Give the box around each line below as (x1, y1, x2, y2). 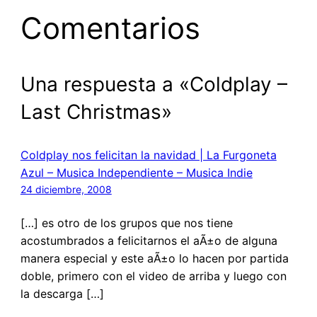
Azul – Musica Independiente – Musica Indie (20, 165, 253, 180)
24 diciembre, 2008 (20, 183, 112, 195)
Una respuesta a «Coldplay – (20, 71, 287, 96)
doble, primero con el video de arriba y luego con (20, 268, 287, 283)
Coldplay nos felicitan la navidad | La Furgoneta (20, 147, 277, 162)
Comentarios (20, 10, 200, 47)
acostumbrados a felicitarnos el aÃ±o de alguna (20, 233, 277, 248)
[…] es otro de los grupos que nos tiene (20, 215, 233, 230)
